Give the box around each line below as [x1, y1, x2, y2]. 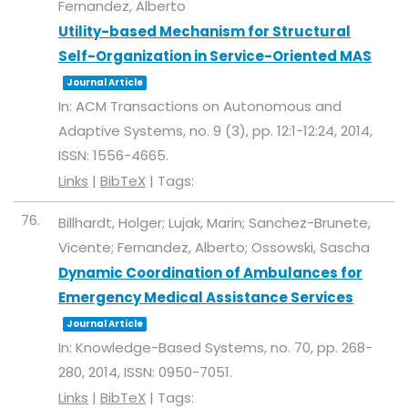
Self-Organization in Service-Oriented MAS [58, 46, 372, 66]
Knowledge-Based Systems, [76, 338, 270, 357]
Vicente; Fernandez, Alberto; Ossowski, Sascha [58, 238, 370, 257]
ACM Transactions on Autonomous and [76, 97, 342, 116]
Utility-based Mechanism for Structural [58, 22, 351, 41]
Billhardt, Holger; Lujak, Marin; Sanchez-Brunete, [58, 213, 371, 232]
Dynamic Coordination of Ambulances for [58, 263, 362, 282]
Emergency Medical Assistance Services [58, 288, 353, 307]
